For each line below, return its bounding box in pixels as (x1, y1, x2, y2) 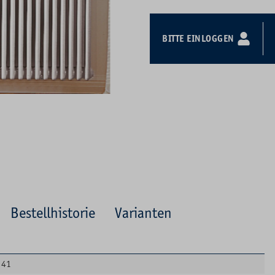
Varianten (115, 204, 172, 222)
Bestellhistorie (10, 204, 95, 222)
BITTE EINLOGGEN (162, 33, 237, 44)
